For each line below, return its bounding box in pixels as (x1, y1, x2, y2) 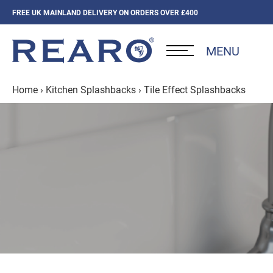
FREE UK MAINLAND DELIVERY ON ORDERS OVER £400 (12, 7, 198, 17)
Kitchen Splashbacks (46, 83, 136, 96)
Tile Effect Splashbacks (144, 83, 246, 96)
